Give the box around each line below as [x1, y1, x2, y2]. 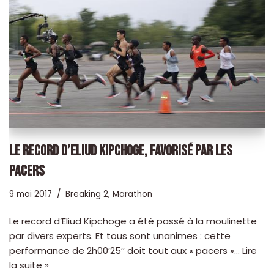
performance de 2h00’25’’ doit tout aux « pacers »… [9, 243, 242, 257]
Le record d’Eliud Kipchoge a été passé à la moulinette [9, 214, 257, 228]
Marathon [113, 188, 152, 200]
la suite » [9, 258, 49, 272]
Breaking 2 [65, 188, 108, 200]
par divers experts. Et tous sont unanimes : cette [9, 229, 231, 242]
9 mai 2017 [9, 188, 52, 200]
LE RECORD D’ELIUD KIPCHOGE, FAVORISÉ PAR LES [9, 141, 232, 160]
